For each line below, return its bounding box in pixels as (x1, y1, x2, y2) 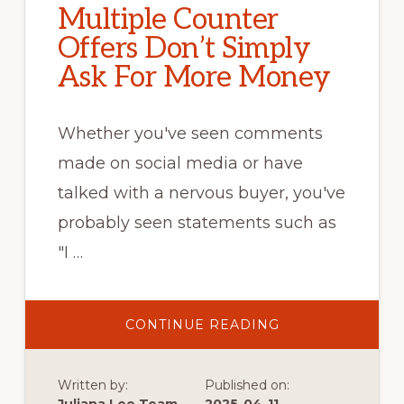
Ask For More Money (57, 60, 331, 95)
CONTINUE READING (124, 317, 280, 333)
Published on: (204, 377, 289, 393)
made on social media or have (57, 153, 303, 173)
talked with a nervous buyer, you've (57, 183, 345, 203)
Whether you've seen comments (57, 124, 323, 143)
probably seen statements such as (57, 213, 336, 233)
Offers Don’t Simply (57, 32, 311, 66)
